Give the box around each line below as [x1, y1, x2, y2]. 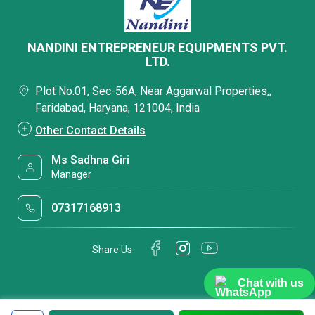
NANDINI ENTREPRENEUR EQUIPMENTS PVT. [27, 40, 288, 55]
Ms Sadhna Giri [51, 153, 130, 167]
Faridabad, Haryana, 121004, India [35, 101, 200, 115]
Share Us [92, 243, 132, 255]
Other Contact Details [35, 124, 146, 137]
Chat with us [238, 277, 304, 289]
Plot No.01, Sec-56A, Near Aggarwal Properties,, [35, 84, 271, 98]
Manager [51, 169, 92, 180]
